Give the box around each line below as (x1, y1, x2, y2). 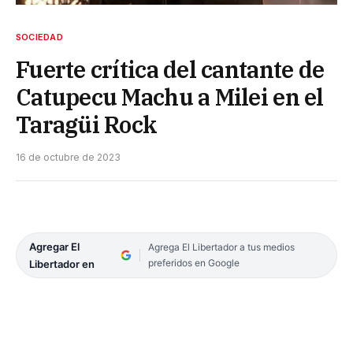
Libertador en (29, 257, 95, 270)
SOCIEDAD (16, 31, 63, 43)
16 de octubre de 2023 (16, 150, 121, 163)
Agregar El (29, 240, 80, 253)
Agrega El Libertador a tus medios (147, 240, 295, 253)
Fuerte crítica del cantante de (16, 54, 325, 84)
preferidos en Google (147, 256, 240, 269)
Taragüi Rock (16, 109, 158, 139)
